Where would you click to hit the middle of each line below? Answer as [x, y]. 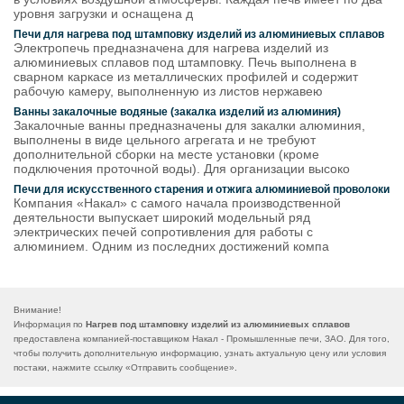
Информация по [50, 324]
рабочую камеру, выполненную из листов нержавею [168, 91]
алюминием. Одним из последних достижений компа [171, 246]
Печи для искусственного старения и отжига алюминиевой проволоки [202, 189]
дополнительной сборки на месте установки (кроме [166, 154]
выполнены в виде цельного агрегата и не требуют [165, 140]
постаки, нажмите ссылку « [72, 367]
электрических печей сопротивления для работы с [163, 232]
